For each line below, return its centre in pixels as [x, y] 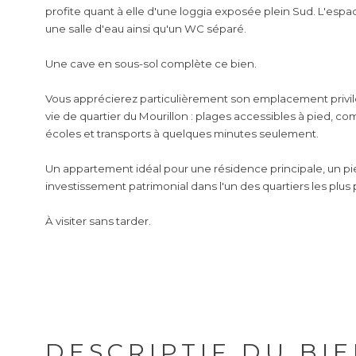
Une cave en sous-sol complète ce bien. [151, 64]
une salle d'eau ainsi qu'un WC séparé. [146, 29]
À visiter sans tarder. [98, 221]
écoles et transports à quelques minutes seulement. [182, 134]
